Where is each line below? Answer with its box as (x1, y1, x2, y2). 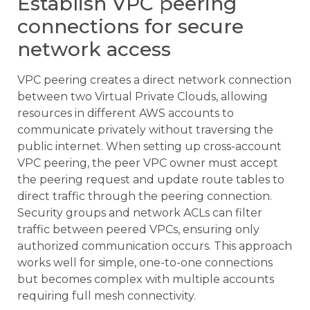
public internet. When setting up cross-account (17, 140, 282, 154)
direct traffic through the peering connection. (17, 190, 272, 203)
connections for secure (17, 15, 244, 39)
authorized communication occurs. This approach (17, 239, 292, 253)
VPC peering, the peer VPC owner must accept (17, 156, 278, 170)
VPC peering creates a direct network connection (17, 73, 291, 87)
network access (17, 37, 171, 62)
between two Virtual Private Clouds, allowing (17, 90, 268, 104)
